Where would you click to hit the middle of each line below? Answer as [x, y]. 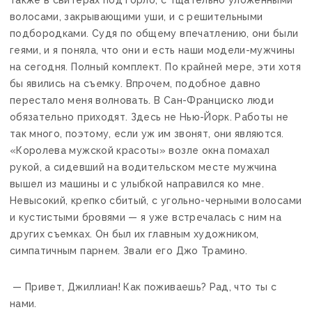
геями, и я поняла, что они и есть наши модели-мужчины [153, 50]
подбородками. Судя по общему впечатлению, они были [154, 33]
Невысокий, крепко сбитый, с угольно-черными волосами [156, 200]
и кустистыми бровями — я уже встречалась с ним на [146, 217]
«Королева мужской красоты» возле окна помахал [140, 150]
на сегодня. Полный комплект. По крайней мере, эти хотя [155, 67]
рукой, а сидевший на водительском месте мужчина [143, 167]
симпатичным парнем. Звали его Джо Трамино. [129, 250]
